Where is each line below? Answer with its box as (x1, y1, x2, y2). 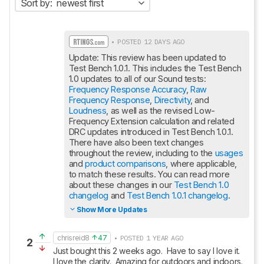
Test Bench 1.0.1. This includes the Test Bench (68, 63, 242, 73)
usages (214, 148, 243, 158)
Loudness (68, 105, 107, 115)
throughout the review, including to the (68, 148, 215, 158)
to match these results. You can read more (68, 169, 230, 179)
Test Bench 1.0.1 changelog (126, 190, 228, 200)
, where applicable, (166, 159, 237, 169)
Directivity (154, 95, 191, 105)
